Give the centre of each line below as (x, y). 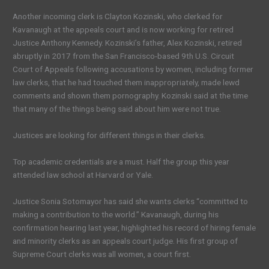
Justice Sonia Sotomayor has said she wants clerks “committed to (131, 201)
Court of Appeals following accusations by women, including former (133, 69)
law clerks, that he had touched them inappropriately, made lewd (126, 83)
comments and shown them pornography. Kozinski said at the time (131, 96)
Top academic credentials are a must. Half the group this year (121, 161)
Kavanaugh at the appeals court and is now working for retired (123, 30)
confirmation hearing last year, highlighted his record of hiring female (134, 227)
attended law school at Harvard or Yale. (83, 174)
